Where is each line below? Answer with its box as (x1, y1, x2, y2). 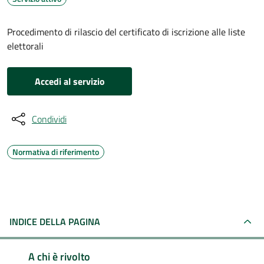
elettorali (7, 39, 44, 53)
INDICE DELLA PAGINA (9, 214, 100, 229)
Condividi (32, 112, 67, 126)
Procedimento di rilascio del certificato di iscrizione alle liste (7, 25, 245, 39)
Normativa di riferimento (12, 146, 99, 158)
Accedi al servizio (34, 74, 105, 88)
